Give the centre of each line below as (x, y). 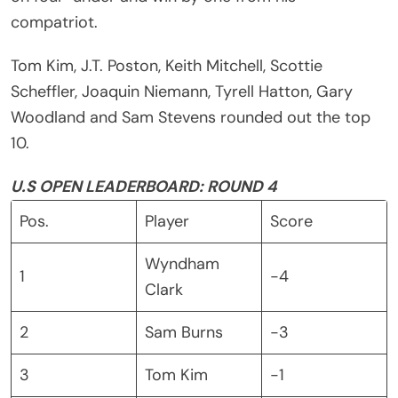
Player (167, 221)
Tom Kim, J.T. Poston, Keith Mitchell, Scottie (167, 65)
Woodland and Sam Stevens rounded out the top (191, 117)
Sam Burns (184, 332)
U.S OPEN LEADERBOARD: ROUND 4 (144, 186)
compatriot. (56, 22)
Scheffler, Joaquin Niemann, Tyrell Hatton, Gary (182, 91)
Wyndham (182, 263)
